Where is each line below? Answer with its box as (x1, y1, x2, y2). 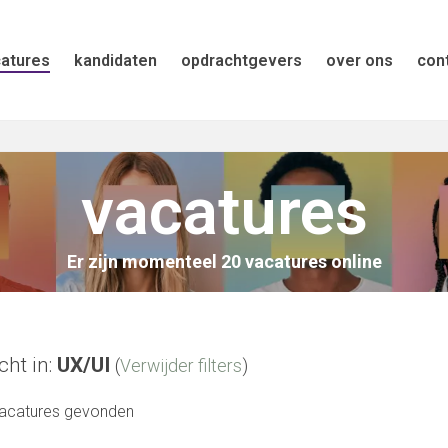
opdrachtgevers (181, 50, 302, 70)
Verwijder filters (120, 356, 242, 376)
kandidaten (74, 50, 157, 70)
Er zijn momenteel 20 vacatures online (66, 250, 382, 272)
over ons (326, 50, 393, 70)
